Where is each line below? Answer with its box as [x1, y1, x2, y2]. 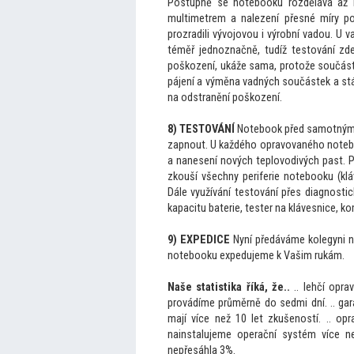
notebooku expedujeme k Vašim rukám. [168, 249, 345, 262]
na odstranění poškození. [168, 91, 282, 104]
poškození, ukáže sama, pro [168, 59, 295, 73]
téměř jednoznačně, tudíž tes [168, 43, 307, 57]
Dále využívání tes [168, 186, 250, 199]
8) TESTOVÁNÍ [168, 122, 235, 136]
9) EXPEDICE [168, 233, 230, 247]
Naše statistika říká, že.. [168, 281, 290, 294]
